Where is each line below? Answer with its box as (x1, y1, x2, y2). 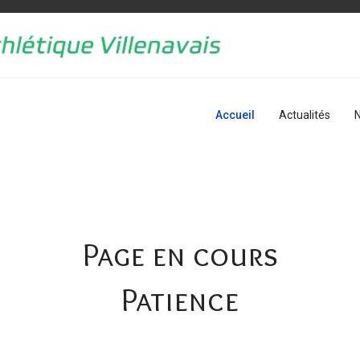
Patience (121, 280, 239, 319)
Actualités (279, 108, 330, 121)
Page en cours (82, 235, 278, 274)
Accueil (215, 108, 255, 121)
